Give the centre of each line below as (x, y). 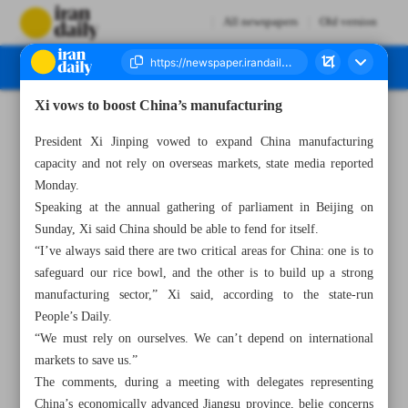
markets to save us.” (87, 361)
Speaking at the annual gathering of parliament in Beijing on (204, 208)
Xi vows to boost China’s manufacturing (159, 107)
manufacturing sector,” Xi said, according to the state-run (204, 295)
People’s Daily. (74, 317)
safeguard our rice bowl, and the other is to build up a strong (204, 273)
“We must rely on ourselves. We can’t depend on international (204, 339)
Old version (348, 22)
